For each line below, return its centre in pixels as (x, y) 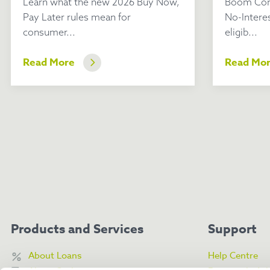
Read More (49, 62)
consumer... (49, 32)
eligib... (241, 32)
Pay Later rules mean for (77, 17)
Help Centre (233, 256)
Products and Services (77, 229)
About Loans (55, 256)
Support (232, 229)
